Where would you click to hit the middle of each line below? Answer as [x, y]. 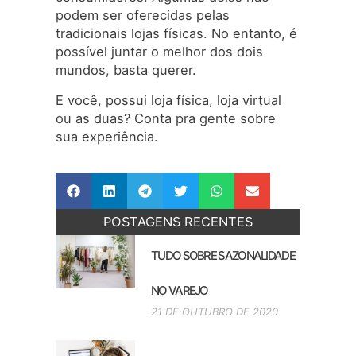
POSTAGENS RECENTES [178, 222]
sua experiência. [107, 136]
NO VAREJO [180, 291]
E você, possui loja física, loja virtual [168, 100]
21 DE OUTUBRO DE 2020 [215, 312]
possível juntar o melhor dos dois [159, 52]
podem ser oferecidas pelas [143, 15]
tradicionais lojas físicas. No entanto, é [176, 34]
